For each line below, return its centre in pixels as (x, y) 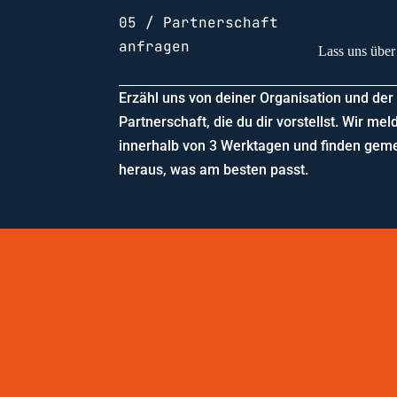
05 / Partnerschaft (199, 22)
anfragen (155, 46)
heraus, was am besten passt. (214, 169)
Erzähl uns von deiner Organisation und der (257, 97)
